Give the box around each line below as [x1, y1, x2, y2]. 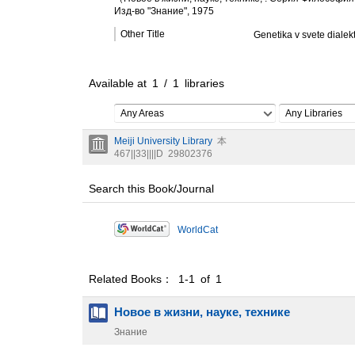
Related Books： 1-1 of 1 [89, 272, 222, 285]
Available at [89, 76, 152, 90]
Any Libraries [285, 107, 342, 119]
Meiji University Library [114, 135, 212, 147]
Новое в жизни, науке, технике [114, 305, 290, 319]
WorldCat [177, 223, 218, 235]
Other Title [120, 29, 165, 40]
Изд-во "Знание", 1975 [114, 6, 214, 17]
